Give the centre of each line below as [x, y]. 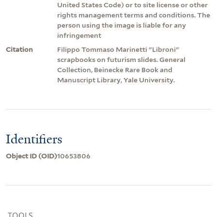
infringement [79, 36]
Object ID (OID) [31, 156]
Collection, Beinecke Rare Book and [115, 70]
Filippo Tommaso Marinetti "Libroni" [118, 50]
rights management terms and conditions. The [134, 15]
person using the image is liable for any [122, 25]
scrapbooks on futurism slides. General [121, 60]
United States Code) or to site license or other [132, 5]
